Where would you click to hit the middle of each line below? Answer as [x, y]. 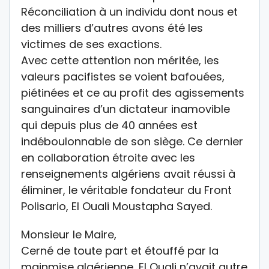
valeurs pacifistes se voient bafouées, [123, 76]
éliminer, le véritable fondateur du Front [126, 190]
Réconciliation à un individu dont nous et [129, 11]
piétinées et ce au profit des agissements [133, 92]
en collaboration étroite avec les [108, 157]
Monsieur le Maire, [69, 234]
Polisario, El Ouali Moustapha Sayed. [116, 206]
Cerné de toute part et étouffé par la [120, 250]
